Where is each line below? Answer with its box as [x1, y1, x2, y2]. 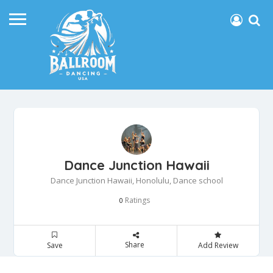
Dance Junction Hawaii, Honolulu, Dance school [50, 174, 223, 186]
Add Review [197, 239, 238, 250]
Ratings [123, 194, 150, 205]
